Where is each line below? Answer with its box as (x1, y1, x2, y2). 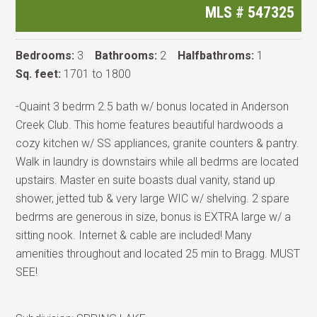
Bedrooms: (16, 49, 75, 62)
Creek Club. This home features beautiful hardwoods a (16, 118, 284, 132)
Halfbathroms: (178, 49, 255, 62)
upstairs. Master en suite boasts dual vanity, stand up (16, 173, 276, 187)
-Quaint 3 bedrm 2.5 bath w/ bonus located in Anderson (16, 100, 289, 113)
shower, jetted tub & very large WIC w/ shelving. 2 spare (16, 192, 290, 205)
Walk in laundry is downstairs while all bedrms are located (16, 155, 299, 168)
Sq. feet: (16, 67, 62, 81)
